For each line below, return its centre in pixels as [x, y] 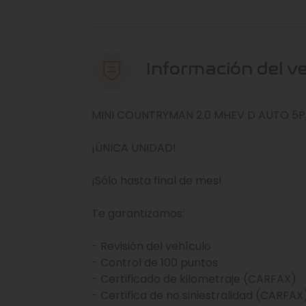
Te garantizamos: [138, 213]
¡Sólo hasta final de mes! [158, 180]
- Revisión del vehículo [153, 246]
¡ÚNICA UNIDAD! [134, 148]
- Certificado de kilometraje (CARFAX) [194, 279]
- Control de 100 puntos [155, 262]
